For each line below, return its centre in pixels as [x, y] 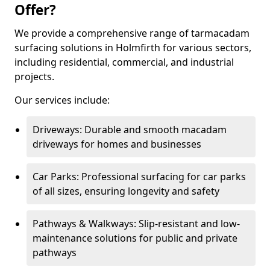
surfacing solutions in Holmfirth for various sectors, [133, 48]
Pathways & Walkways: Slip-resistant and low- [136, 224]
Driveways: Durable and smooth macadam [130, 130]
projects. [36, 77]
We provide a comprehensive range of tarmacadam [132, 33]
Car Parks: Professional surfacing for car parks [139, 177]
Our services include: [62, 100]
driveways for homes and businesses [117, 144]
